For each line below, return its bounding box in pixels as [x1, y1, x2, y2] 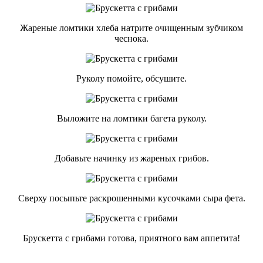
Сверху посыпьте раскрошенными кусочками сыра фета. [18, 193, 245, 204]
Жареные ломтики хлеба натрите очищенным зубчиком [20, 23, 243, 33]
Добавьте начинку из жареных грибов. [54, 153, 209, 164]
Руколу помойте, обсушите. [76, 73, 187, 84]
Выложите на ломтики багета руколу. [56, 113, 207, 124]
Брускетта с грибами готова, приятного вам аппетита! [23, 233, 240, 244]
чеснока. [114, 33, 149, 44]
